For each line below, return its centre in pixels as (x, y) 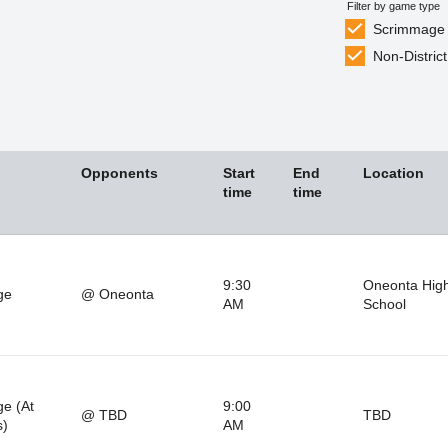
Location (393, 172)
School (384, 303)
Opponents (119, 172)
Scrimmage (409, 29)
